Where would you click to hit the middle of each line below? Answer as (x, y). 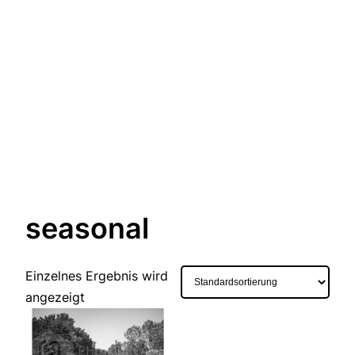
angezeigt (55, 298)
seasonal (87, 229)
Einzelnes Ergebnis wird (97, 276)
